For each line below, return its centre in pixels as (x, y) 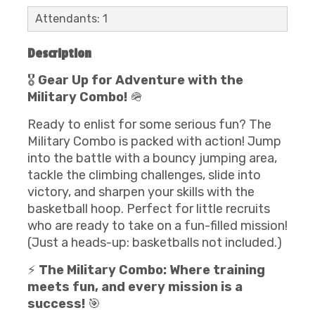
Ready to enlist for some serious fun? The (149, 124)
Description (59, 53)
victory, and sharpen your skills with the (141, 192)
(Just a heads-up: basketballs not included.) (155, 243)
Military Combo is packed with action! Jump (154, 141)
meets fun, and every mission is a (135, 287)
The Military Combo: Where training (152, 270)
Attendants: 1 (71, 19)
